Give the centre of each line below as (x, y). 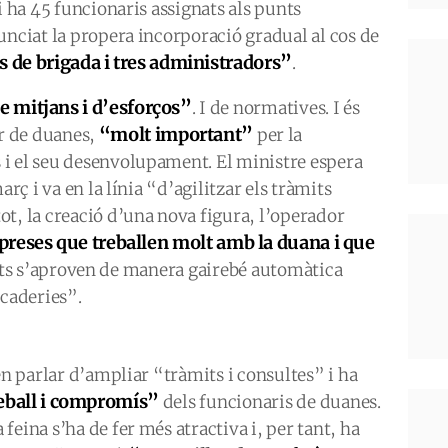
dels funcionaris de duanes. (269, 402)
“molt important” (176, 134)
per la (278, 135)
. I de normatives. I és (275, 108)
